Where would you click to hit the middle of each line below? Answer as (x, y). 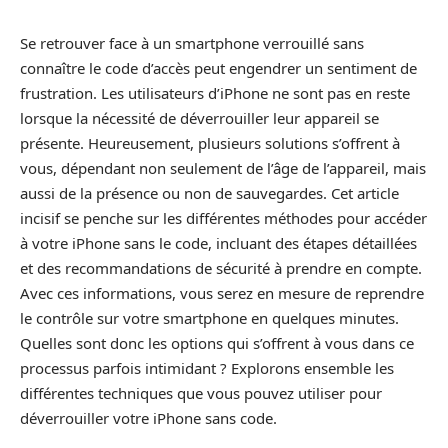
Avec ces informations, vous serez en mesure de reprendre (222, 293)
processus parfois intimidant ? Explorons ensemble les (207, 368)
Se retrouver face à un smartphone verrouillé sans (192, 43)
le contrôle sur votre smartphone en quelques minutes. (209, 318)
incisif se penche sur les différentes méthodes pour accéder (223, 218)
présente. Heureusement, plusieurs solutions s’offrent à (210, 143)
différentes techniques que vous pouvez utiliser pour (201, 393)
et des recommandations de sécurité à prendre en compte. (221, 268)
